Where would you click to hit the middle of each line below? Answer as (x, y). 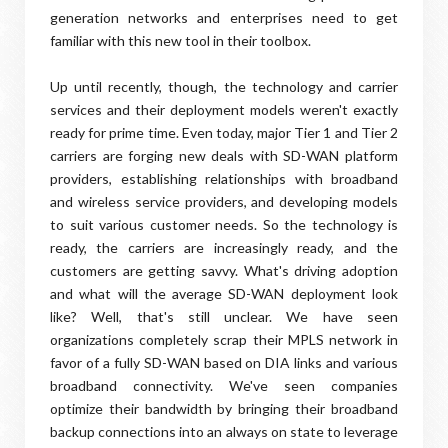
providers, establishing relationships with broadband (224, 178)
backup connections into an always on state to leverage (224, 431)
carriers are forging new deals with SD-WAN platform (224, 155)
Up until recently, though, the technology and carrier (224, 86)
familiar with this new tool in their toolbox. (180, 40)
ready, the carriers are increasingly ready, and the (224, 247)
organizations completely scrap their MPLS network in (224, 339)
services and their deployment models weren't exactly (224, 109)
